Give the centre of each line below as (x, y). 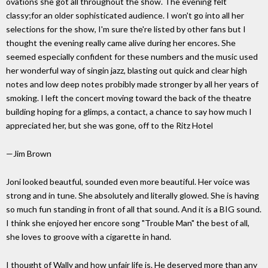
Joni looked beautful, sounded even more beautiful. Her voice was (128, 181)
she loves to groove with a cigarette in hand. (89, 236)
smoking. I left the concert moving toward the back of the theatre (129, 98)
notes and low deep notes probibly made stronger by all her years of (132, 84)
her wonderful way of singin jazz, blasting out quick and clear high (127, 71)
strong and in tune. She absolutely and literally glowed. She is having (133, 195)
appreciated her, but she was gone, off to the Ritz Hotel (109, 126)
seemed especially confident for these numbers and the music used (132, 57)
